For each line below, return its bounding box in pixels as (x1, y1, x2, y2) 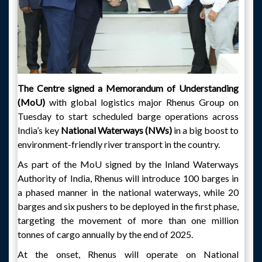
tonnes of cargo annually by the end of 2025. (18, 229, 193, 240)
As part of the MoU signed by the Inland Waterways (18, 158, 239, 170)
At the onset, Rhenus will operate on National (18, 249, 239, 260)
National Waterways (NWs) (59, 125, 174, 136)
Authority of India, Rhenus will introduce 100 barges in (18, 173, 239, 184)
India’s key (18, 125, 59, 136)
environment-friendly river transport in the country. (18, 139, 223, 150)
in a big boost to (174, 125, 239, 136)
